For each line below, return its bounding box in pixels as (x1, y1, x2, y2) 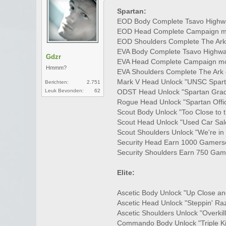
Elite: (117, 168, 135, 177)
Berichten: (45, 79, 69, 85)
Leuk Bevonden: (45, 88, 84, 93)
